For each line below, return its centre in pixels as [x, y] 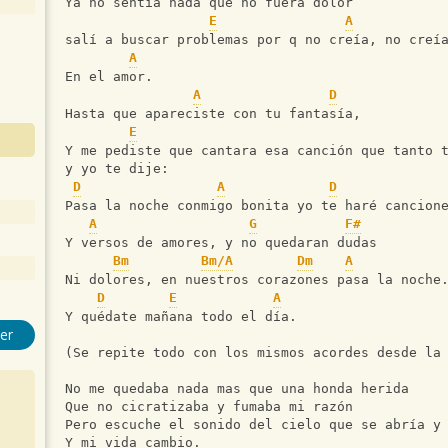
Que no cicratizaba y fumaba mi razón [209, 407]
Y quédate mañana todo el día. [181, 317]
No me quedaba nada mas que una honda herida [237, 389]
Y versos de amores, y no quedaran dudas [221, 243]
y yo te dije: [117, 169]
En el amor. [109, 77]
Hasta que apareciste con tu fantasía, [213, 114]
